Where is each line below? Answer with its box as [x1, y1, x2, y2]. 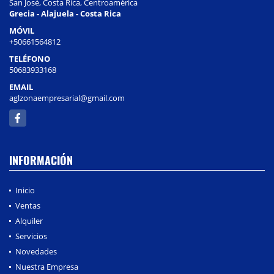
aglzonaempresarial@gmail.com [9, 92, 125, 104]
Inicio [15, 185, 35, 196]
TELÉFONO [9, 53, 50, 65]
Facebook [9, 109, 45, 121]
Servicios [15, 231, 47, 242]
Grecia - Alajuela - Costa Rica [9, 8, 121, 20]
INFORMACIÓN [9, 152, 73, 169]
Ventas [15, 200, 40, 212]
